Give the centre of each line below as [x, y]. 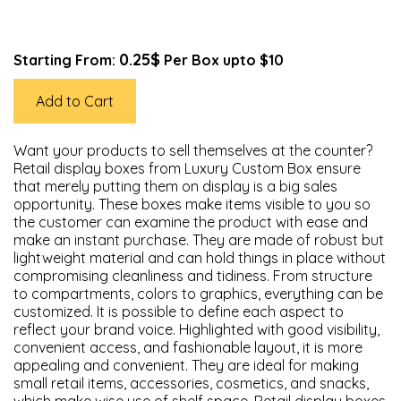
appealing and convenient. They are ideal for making [186, 365]
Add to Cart [75, 101]
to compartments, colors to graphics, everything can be [198, 294]
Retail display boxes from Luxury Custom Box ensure [187, 168]
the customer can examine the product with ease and [191, 222]
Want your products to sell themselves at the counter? [193, 150]
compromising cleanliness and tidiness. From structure [193, 276]
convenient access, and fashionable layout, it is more [188, 347]
